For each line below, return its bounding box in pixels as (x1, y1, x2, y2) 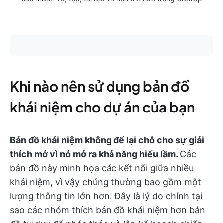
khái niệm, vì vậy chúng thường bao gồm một (10, 177, 201, 188)
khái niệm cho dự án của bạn (10, 98, 195, 116)
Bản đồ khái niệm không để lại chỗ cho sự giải (10, 135, 204, 146)
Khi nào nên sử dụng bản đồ (10, 77, 189, 95)
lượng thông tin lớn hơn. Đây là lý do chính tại (10, 191, 202, 202)
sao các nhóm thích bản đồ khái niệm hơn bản (10, 205, 205, 216)
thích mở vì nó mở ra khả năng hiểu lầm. (10, 149, 180, 160)
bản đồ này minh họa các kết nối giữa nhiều (10, 163, 194, 174)
